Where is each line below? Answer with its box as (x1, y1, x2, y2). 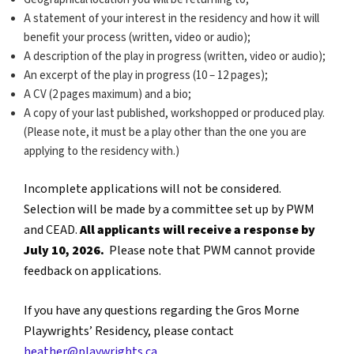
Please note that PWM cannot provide (104, 242, 315, 259)
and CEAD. (24, 221, 80, 239)
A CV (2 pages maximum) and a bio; (24, 87, 191, 103)
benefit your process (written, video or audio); (24, 30, 253, 46)
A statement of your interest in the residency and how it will (24, 11, 319, 27)
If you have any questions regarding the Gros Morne (24, 302, 299, 319)
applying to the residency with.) (24, 144, 179, 160)
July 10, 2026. (24, 242, 104, 259)
